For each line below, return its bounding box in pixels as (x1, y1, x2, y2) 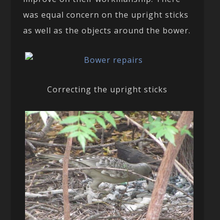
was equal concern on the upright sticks (23, 9, 189, 20)
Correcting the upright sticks (47, 83, 168, 95)
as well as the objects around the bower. (23, 25, 191, 36)
